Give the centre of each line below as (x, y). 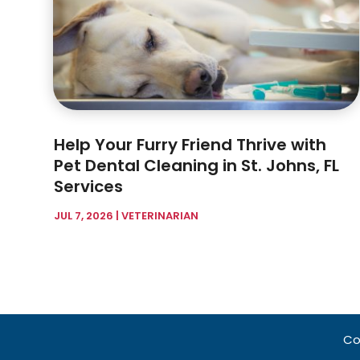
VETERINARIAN (160, 216)
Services (89, 187)
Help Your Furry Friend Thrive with (190, 145)
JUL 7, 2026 (84, 216)
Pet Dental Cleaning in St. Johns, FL (197, 166)
